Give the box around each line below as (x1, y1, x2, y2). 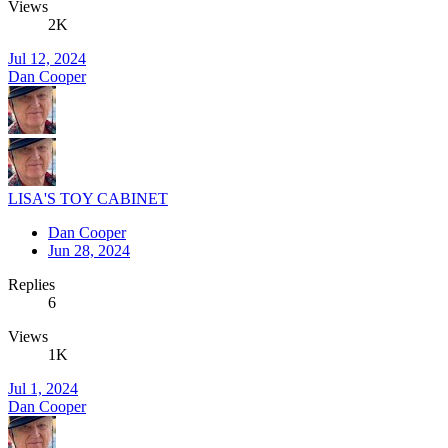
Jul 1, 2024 (8, 379, 78, 397)
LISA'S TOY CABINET (8, 189, 168, 207)
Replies (8, 275, 55, 293)
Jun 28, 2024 (48, 241, 130, 259)
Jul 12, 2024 (8, 49, 86, 67)
